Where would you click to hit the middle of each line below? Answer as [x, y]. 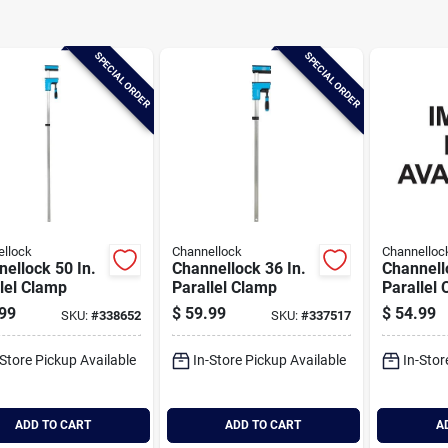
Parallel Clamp [224, 287]
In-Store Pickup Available [269, 359]
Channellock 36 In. [238, 268]
